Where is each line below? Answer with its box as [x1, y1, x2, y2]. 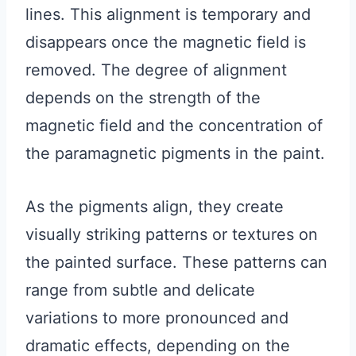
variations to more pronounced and [25, 308, 288, 327]
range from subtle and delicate [25, 280, 255, 300]
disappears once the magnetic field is [25, 32, 306, 52]
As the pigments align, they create [25, 196, 284, 216]
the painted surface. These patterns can [25, 252, 327, 272]
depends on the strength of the [25, 87, 261, 107]
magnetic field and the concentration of [25, 115, 323, 135]
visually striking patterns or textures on [25, 224, 318, 244]
